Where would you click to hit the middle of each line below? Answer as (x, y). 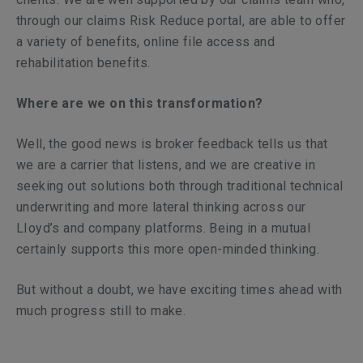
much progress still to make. (101, 311)
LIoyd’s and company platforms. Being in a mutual (164, 228)
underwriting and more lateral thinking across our (161, 207)
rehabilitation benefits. (83, 63)
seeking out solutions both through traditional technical (180, 186)
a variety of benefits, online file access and (145, 42)
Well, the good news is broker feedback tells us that (172, 144)
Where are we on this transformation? (140, 103)
